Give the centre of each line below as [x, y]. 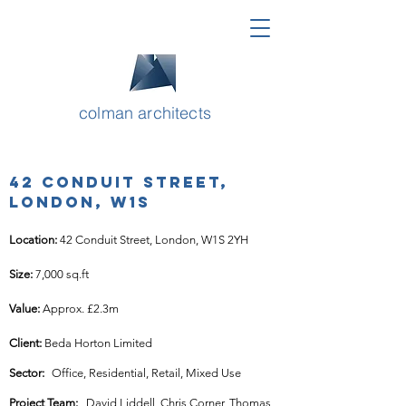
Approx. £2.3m [81, 309]
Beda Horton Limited [98, 343]
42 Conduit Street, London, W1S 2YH [154, 240]
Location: [34, 240]
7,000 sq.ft [62, 274]
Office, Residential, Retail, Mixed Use [146, 373]
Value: [26, 309]
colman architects [145, 113]
